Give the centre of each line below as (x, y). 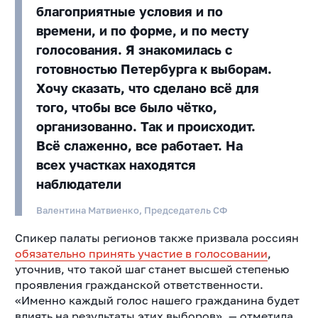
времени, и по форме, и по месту (142, 31)
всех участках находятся (116, 165)
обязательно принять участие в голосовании (141, 254)
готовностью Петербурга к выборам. (154, 69)
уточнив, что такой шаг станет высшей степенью (152, 269)
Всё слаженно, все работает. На (139, 146)
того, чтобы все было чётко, (126, 108)
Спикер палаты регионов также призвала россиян (157, 238)
